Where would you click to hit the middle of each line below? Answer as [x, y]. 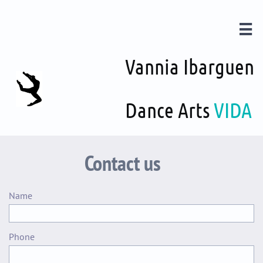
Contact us [123, 163]
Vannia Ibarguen [189, 66]
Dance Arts [169, 110]
